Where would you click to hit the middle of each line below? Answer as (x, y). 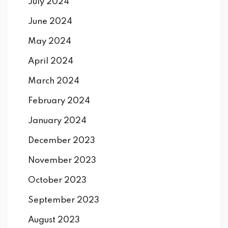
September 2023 (64, 201)
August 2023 (54, 220)
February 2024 (59, 101)
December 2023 (62, 141)
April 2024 (51, 62)
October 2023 (57, 181)
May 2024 (50, 42)
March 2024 (54, 81)
